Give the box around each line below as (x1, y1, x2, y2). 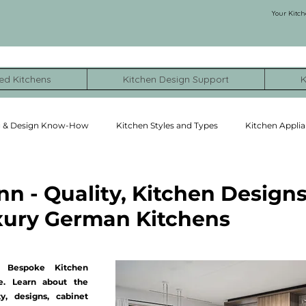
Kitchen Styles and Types (116, 120, 218, 130)
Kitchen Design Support (123, 73, 229, 86)
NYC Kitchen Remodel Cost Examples (92, 174, 247, 185)
